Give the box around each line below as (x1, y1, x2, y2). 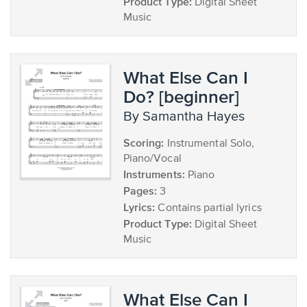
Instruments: (123, 168, 185, 180)
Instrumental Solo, (164, 138, 255, 149)
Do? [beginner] (123, 86, 239, 106)
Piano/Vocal (123, 153, 182, 164)
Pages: (123, 184, 158, 197)
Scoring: (123, 136, 164, 149)
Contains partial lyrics (155, 203, 262, 214)
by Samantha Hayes (132, 110, 245, 124)
